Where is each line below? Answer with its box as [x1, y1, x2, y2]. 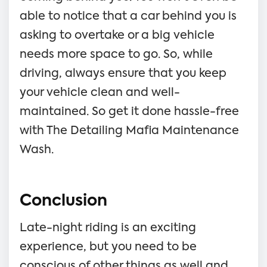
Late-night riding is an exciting [20, 222, 196, 234]
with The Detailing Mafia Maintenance [20, 125, 239, 136]
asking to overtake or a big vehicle [20, 29, 215, 41]
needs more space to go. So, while [20, 48, 213, 60]
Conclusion [20, 193, 107, 209]
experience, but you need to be [20, 241, 197, 253]
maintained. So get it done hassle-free [20, 105, 239, 117]
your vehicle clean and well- [20, 86, 180, 98]
